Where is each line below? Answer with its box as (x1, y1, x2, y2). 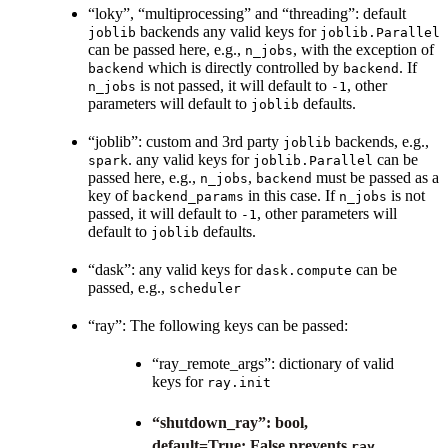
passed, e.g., (88, 278, 169, 296)
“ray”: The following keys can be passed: (88, 316, 348, 334)
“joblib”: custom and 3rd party (88, 132, 283, 150)
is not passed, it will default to (136, 76, 331, 94)
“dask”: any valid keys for (88, 260, 256, 278)
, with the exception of (293, 40, 434, 58)
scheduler (169, 280, 241, 296)
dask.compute (256, 262, 352, 278)
